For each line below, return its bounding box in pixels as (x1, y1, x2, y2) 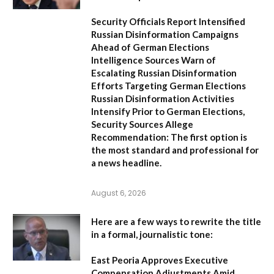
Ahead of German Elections (91, 41, 209, 53)
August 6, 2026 (91, 187, 146, 198)
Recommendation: (91, 131, 169, 143)
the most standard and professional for (91, 144, 259, 155)
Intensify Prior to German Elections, (91, 105, 245, 117)
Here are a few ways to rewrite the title (91, 215, 261, 227)
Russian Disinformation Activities (91, 92, 234, 104)
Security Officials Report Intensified (91, 15, 245, 27)
